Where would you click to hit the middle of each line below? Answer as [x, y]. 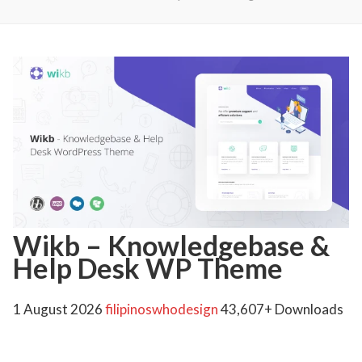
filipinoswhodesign [163, 309]
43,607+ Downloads [282, 309]
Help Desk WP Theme [148, 267]
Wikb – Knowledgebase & [171, 245]
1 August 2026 [59, 309]
